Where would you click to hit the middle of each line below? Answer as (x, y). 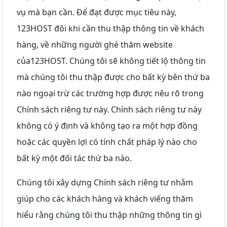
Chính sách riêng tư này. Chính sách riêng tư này (109, 109)
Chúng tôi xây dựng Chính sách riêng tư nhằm (105, 182)
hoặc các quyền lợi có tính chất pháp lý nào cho (107, 142)
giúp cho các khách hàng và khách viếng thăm (105, 198)
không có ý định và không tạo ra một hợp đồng (107, 125)
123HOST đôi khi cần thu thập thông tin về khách (110, 28)
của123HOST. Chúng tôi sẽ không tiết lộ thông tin (111, 61)
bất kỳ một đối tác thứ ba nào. (74, 158)
